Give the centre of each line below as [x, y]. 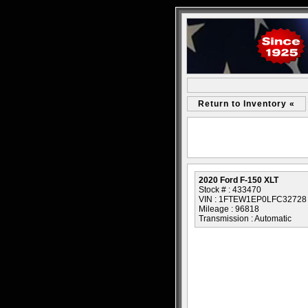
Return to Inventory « [246, 104]
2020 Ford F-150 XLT [239, 180]
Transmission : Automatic [245, 219]
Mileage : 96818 [229, 209]
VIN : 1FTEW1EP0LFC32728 [253, 199]
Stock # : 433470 [230, 190]
